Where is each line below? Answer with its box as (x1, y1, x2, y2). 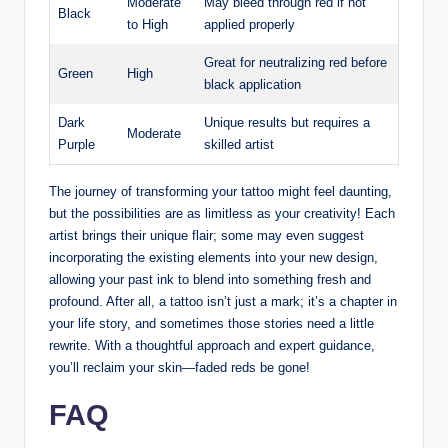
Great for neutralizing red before (204, 54, 387, 70)
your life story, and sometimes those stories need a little (49, 315, 374, 331)
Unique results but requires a (204, 114, 370, 130)
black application (204, 76, 301, 92)
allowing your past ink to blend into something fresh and (49, 271, 371, 287)
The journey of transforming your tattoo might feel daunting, (49, 183, 392, 199)
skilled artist (204, 136, 274, 152)
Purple (58, 136, 95, 152)
